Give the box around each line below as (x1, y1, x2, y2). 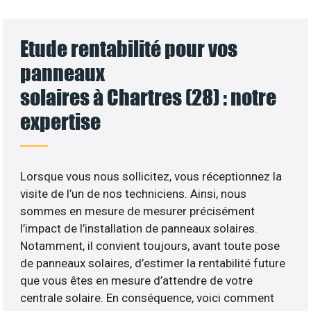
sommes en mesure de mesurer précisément (20, 203, 255, 218)
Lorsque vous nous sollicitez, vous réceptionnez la (20, 169, 283, 183)
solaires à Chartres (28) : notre (20, 83, 277, 110)
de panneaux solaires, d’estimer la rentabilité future (20, 255, 286, 270)
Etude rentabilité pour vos (20, 35, 238, 61)
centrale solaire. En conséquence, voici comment (20, 290, 275, 305)
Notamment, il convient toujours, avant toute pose (20, 238, 280, 253)
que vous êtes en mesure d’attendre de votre (20, 273, 253, 287)
